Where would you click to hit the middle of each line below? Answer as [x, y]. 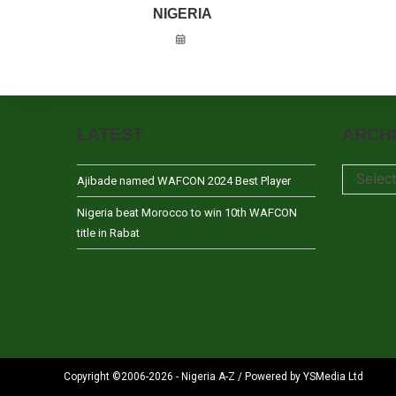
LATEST [110, 134]
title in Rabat [108, 233]
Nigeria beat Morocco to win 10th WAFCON [187, 213]
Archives [366, 174]
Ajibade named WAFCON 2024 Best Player [184, 181]
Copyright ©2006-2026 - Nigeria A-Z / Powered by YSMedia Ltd [213, 377]
